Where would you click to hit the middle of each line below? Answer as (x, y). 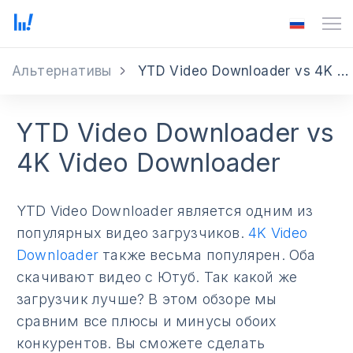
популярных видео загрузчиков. (132, 232)
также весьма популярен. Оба (207, 255)
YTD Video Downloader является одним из (165, 210)
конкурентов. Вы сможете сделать (141, 343)
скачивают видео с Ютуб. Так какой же (157, 277)
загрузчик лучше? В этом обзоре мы (147, 299)
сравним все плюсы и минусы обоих (147, 321)
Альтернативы (62, 71)
